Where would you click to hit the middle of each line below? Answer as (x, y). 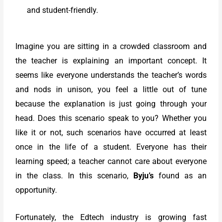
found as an (182, 176)
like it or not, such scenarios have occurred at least (111, 133)
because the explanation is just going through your (111, 104)
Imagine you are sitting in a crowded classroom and (111, 47)
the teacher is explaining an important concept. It (111, 61)
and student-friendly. (63, 10)
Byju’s (146, 176)
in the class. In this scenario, (74, 176)
